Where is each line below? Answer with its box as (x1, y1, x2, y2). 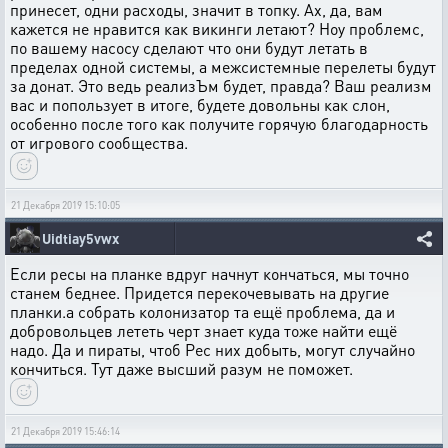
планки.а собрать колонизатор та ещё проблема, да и (10, 300, 395, 322)
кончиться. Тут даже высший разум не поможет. (10, 357, 353, 379)
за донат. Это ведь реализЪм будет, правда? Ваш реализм (10, 74, 432, 96)
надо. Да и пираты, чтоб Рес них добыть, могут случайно (10, 338, 415, 360)
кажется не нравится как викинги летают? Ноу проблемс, (10, 17, 424, 39)
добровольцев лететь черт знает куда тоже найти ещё (10, 319, 397, 341)
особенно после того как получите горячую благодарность (10, 112, 428, 134)
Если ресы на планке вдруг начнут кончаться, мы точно (10, 262, 409, 284)
